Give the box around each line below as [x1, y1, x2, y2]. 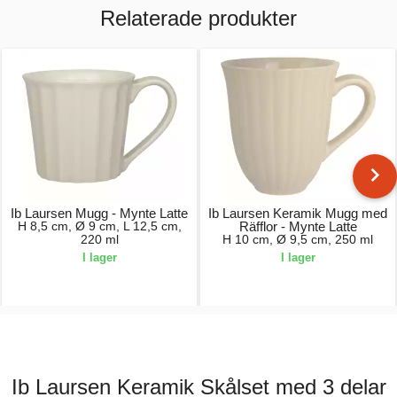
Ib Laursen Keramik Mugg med [208, 206, 387, 221]
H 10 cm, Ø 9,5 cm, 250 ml [222, 232, 373, 246]
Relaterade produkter [100, 6, 297, 30]
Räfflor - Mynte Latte [238, 219, 357, 234]
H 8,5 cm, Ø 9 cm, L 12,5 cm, [17, 219, 182, 233]
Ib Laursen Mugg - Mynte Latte [11, 206, 188, 221]
